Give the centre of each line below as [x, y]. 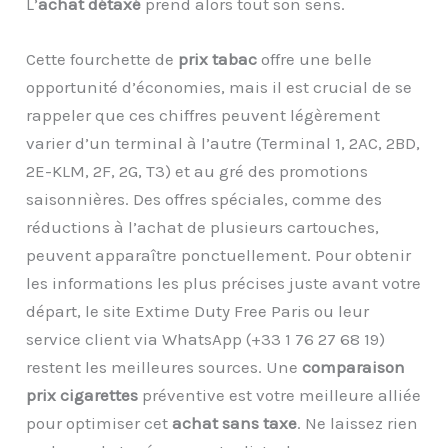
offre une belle [315, 59]
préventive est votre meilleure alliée [280, 395]
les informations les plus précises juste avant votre [224, 283]
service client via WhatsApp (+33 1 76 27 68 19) [206, 339]
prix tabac [218, 59]
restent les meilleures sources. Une [164, 367]
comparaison [354, 367]
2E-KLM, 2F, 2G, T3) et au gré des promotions [197, 171]
